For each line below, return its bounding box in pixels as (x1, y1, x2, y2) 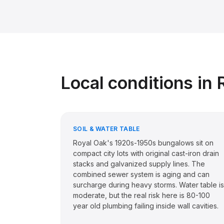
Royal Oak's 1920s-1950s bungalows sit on (73, 138, 213, 147)
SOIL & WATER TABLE (73, 125, 140, 132)
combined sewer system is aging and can (73, 170, 209, 178)
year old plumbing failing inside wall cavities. (73, 201, 218, 210)
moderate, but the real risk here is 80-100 (73, 191, 210, 199)
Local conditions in (61, 72, 217, 93)
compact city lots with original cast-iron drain (73, 149, 219, 157)
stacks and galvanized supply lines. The (73, 159, 205, 168)
